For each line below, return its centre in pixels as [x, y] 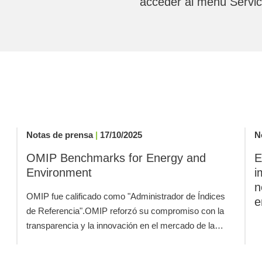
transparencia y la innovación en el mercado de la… [125, 225]
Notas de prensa [61, 135]
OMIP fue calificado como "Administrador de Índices [125, 196]
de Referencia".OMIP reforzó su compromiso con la [125, 211]
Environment [59, 173]
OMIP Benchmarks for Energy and [116, 158]
